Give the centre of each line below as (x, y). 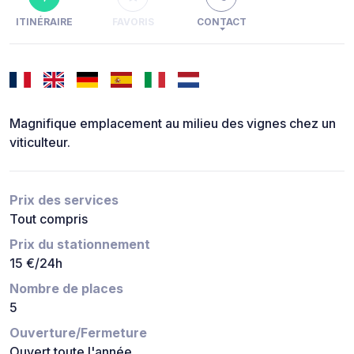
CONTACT (221, 22)
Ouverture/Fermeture (78, 332)
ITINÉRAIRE (44, 22)
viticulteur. (40, 142)
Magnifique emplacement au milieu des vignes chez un (173, 123)
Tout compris (49, 218)
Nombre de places (66, 288)
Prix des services (64, 200)
